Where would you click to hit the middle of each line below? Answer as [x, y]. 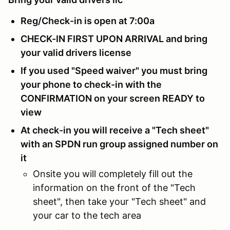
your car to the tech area [87, 215]
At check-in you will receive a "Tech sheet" [115, 130]
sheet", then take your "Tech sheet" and [119, 201]
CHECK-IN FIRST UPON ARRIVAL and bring [114, 39]
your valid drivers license [77, 52]
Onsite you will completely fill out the [113, 174]
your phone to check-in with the [91, 84]
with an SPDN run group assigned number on [119, 144]
